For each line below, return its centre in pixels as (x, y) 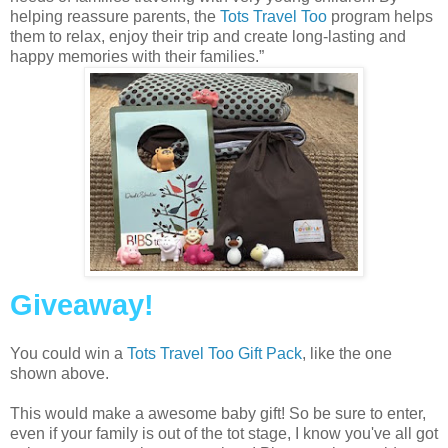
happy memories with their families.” (137, 57)
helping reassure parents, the (115, 17)
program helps (380, 17)
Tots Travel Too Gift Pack (214, 354)
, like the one (347, 354)
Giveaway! (82, 305)
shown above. (59, 374)
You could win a (68, 354)
